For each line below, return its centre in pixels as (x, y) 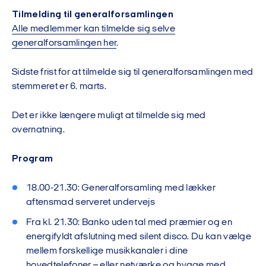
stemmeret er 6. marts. (59, 87)
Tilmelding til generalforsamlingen (93, 15)
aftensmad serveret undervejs (91, 203)
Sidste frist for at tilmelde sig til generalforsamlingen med (133, 73)
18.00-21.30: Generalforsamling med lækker (121, 189)
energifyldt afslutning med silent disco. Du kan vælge (139, 237)
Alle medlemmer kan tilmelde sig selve (94, 29)
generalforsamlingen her (64, 44)
